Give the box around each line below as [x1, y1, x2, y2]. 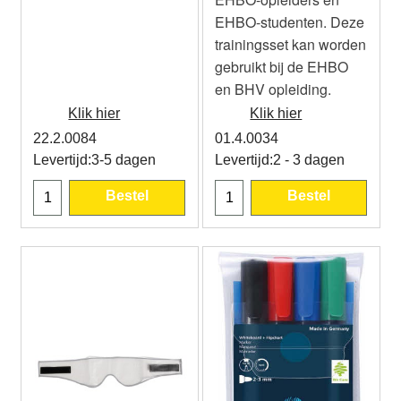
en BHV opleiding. [215, 78, 331, 99]
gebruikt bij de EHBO [215, 55, 348, 77]
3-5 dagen [91, 152, 157, 167]
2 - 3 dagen [273, 152, 345, 167]
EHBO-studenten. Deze [215, 11, 364, 32]
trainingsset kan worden [215, 33, 366, 55]
